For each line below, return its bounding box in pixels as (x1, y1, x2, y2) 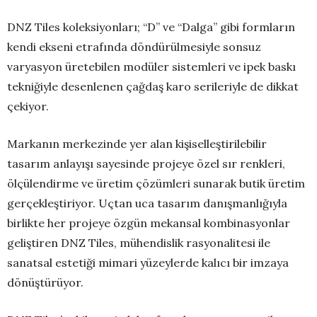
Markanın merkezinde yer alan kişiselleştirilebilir (7, 137, 267, 151)
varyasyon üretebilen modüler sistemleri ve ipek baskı (7, 59, 296, 74)
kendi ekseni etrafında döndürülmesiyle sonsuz (7, 40, 261, 54)
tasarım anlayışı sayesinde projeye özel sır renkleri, (7, 156, 285, 171)
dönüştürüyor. (7, 275, 83, 290)
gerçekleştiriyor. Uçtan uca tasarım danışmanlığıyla (7, 196, 287, 211)
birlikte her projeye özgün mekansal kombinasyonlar (7, 216, 290, 231)
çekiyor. (7, 99, 49, 114)
